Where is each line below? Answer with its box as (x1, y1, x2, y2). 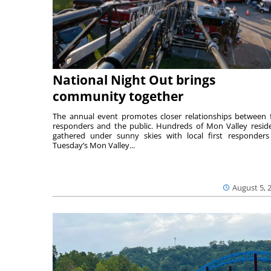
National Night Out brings (53, 71, 215, 89)
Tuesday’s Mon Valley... (53, 140, 135, 151)
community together (53, 88, 184, 105)
